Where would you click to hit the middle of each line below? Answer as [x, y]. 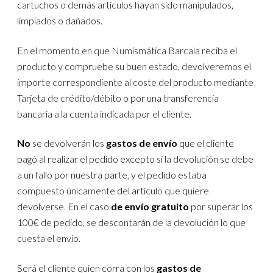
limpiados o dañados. [60, 21]
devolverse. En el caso [64, 207]
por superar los [221, 207]
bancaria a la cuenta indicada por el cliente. [105, 113]
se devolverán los [69, 143]
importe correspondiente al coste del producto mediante [136, 82]
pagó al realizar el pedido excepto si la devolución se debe [136, 159]
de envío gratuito [150, 207]
